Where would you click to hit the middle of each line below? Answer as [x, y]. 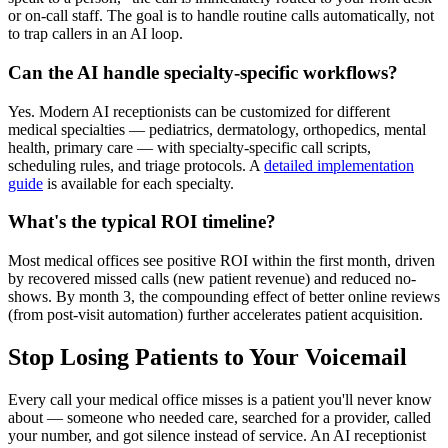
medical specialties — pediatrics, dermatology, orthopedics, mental [217, 129]
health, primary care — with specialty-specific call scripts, [189, 147]
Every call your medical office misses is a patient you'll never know [220, 399]
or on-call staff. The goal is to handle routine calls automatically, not [221, 16]
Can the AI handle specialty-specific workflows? [203, 72]
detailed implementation [339, 165]
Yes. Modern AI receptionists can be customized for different [199, 111]
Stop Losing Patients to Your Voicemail [207, 356]
